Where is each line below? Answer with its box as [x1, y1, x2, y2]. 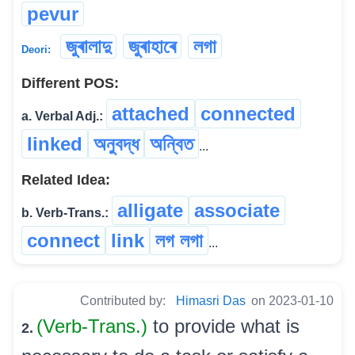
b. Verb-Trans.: [21, 205, 109, 219]
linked [27, 132, 82, 155]
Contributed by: [80, 293, 169, 307]
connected [200, 102, 296, 124]
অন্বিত [150, 132, 193, 155]
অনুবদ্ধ [94, 132, 139, 155]
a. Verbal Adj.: [21, 109, 103, 123]
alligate [117, 199, 183, 221]
